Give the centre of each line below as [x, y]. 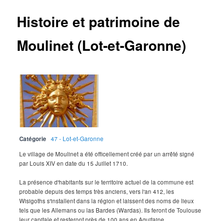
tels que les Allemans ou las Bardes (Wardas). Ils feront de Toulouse [110, 210]
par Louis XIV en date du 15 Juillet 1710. [74, 163]
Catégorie [33, 139]
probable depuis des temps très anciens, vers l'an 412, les [97, 191]
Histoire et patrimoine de [99, 22]
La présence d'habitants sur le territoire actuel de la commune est [107, 182]
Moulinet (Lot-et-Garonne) [102, 45]
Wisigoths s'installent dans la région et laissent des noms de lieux [107, 201]
